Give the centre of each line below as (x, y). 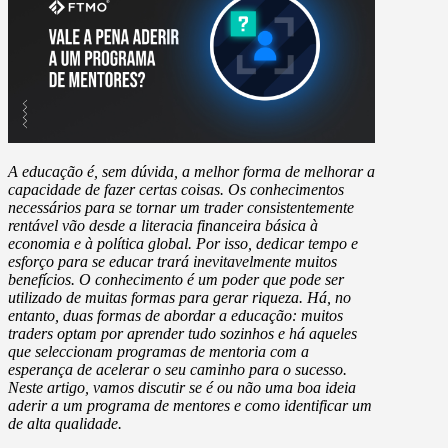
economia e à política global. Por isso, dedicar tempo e (183, 244)
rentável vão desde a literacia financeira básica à (163, 226)
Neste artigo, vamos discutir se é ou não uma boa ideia (182, 388)
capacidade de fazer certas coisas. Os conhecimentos (176, 190)
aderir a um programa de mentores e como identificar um (190, 406)
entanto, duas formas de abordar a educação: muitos (175, 316)
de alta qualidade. (65, 424)
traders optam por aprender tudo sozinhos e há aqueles (182, 334)
